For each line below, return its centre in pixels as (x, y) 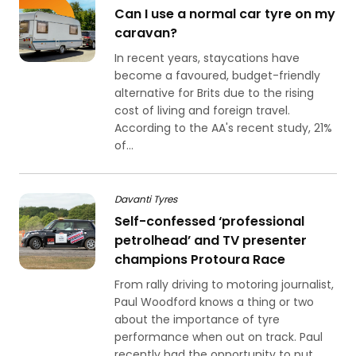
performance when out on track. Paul (219, 337)
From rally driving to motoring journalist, (224, 284)
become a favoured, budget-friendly (217, 75)
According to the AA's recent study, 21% (223, 128)
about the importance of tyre (197, 319)
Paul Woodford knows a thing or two (214, 302)
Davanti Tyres (146, 199)
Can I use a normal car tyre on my (225, 14)
